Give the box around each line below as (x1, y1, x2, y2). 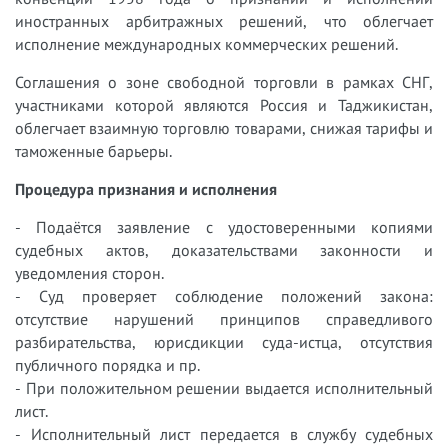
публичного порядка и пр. (15, 354, 200, 375)
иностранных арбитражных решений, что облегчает (15, 10, 433, 31)
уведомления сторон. (15, 262, 164, 283)
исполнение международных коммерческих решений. (15, 33, 398, 54)
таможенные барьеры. (15, 140, 172, 161)
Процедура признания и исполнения (15, 178, 277, 199)
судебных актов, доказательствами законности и (15, 239, 433, 260)
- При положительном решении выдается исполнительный (15, 377, 433, 398)
